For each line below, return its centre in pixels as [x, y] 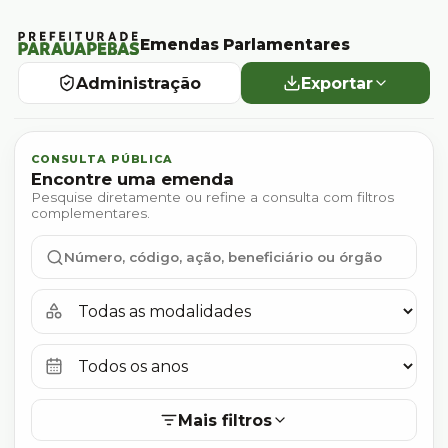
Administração [138, 83]
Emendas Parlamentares [245, 44]
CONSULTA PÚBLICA [102, 159]
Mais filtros [225, 420]
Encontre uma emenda [132, 179]
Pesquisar [50, 139]
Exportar [336, 83]
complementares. [90, 213]
